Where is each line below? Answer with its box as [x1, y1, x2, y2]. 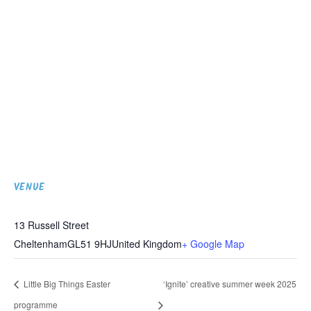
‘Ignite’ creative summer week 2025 [162, 277, 296, 289]
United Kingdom [112, 237, 182, 251]
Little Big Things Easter [22, 277, 110, 289]
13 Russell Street [14, 218, 89, 232]
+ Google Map [182, 237, 244, 251]
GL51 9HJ [67, 237, 112, 251]
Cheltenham [14, 237, 67, 251]
